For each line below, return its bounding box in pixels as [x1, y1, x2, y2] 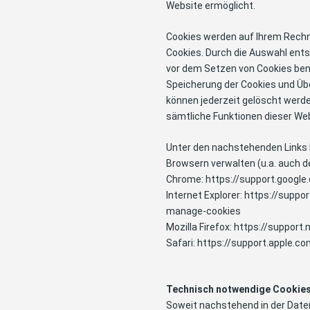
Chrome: [166, 173, 206, 185]
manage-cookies [166, 205, 241, 217]
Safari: [166, 237, 197, 248]
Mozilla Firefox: [166, 221, 234, 232]
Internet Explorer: [166, 189, 244, 201]
